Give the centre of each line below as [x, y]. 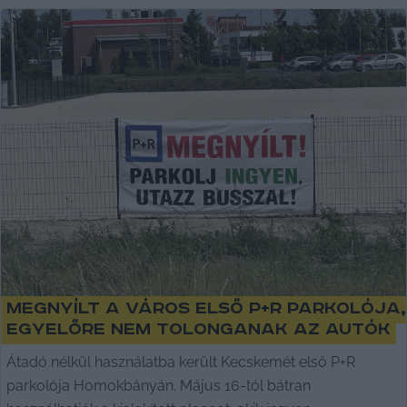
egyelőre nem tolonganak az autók [199, 330]
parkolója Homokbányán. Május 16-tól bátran [159, 386]
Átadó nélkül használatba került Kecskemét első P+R [181, 362]
